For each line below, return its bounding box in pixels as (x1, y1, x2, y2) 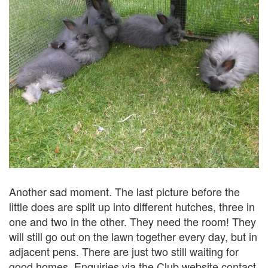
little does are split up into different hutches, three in (9, 198, 255, 214)
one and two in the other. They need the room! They (9, 213, 256, 229)
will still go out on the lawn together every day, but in (9, 228, 257, 244)
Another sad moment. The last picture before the (9, 183, 240, 199)
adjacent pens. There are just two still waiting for (9, 243, 239, 259)
